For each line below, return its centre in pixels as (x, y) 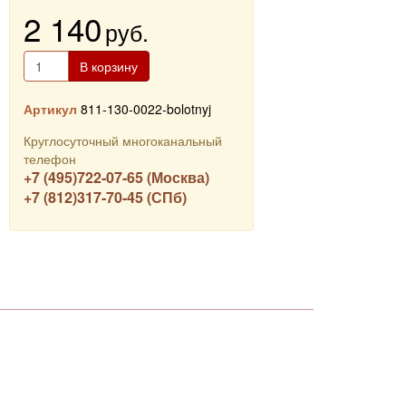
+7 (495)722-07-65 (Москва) (117, 177)
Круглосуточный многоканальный (123, 140)
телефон (50, 159)
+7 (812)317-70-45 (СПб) (106, 197)
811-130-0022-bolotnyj (146, 109)
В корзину (109, 66)
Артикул (51, 109)
